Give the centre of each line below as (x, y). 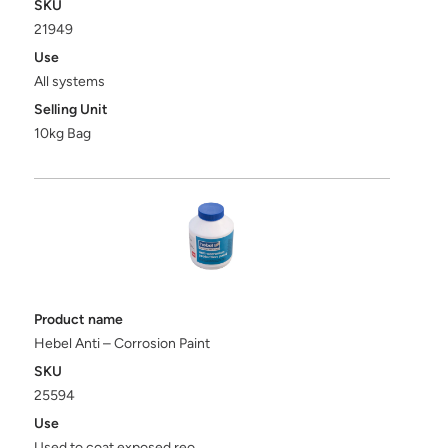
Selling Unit (71, 109)
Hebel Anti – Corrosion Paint (122, 343)
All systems (70, 81)
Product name (79, 319)
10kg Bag (63, 133)
